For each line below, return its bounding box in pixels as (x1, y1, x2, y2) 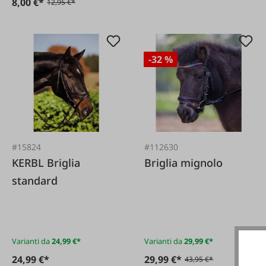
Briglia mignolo (144, 155, 223, 170)
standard (12, 173, 58, 188)
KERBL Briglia (12, 155, 47, 170)
